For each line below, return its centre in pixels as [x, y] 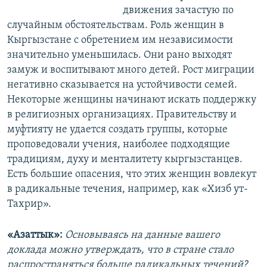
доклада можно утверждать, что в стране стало [120, 250]
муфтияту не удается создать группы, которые [117, 130]
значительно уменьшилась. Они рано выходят [119, 55]
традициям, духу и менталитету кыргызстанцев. [125, 160]
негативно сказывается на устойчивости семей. [122, 85]
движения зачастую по [178, 11]
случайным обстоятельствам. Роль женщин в [116, 26]
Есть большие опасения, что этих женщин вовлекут [132, 175]
